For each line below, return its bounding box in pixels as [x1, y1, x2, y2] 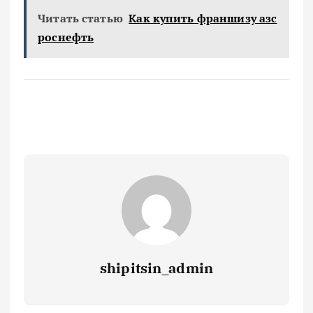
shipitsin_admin [99, 259, 214, 278]
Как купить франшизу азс [129, 10, 277, 27]
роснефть [38, 29, 94, 45]
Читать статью [38, 10, 123, 27]
